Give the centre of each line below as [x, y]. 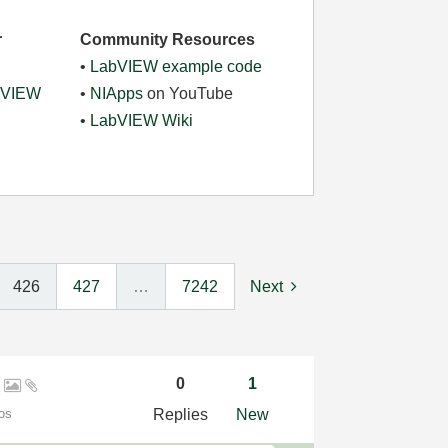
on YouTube [188, 93]
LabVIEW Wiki [142, 120]
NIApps [117, 93]
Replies [180, 414]
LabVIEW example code [176, 66]
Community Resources [168, 39]
